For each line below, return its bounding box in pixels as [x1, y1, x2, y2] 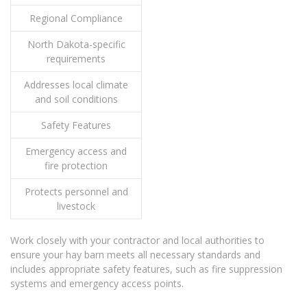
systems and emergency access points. [10, 277, 184, 291]
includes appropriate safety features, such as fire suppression [10, 262, 282, 276]
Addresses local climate [24, 78, 128, 92]
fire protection [45, 159, 108, 173]
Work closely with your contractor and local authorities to [10, 234, 265, 247]
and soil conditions [34, 93, 118, 106]
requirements [47, 52, 106, 66]
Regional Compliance [29, 12, 123, 25]
